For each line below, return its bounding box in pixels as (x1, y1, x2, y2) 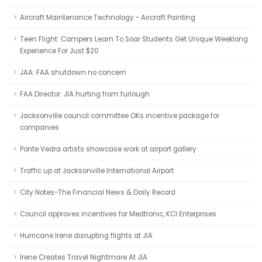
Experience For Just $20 (20, 46, 99, 56)
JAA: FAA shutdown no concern (20, 68, 126, 77)
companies (20, 123, 59, 132)
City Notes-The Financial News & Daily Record (20, 188, 175, 197)
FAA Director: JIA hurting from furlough (20, 89, 150, 99)
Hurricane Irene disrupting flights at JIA (20, 231, 153, 240)
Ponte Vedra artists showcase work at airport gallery (20, 144, 196, 154)
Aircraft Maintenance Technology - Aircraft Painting (20, 13, 195, 22)
